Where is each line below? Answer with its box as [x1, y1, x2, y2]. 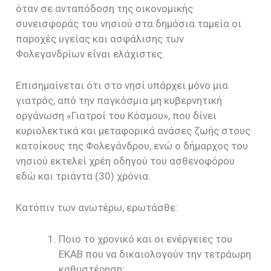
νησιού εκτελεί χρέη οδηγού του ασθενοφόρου [16, 154, 235, 167]
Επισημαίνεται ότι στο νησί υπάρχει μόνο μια [16, 79, 229, 91]
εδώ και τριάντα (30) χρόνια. [16, 169, 151, 182]
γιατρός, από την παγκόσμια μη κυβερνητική [16, 94, 223, 106]
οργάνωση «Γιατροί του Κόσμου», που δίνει [16, 109, 217, 122]
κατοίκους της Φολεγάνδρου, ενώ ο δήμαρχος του [16, 139, 249, 152]
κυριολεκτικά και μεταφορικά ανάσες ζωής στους [16, 124, 251, 137]
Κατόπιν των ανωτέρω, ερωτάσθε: [16, 201, 178, 214]
